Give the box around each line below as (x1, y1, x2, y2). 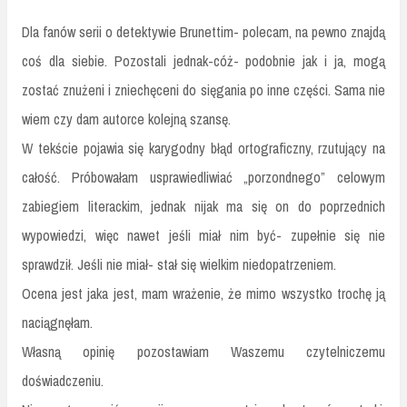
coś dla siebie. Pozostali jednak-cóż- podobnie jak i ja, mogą (22, 51, 385, 72)
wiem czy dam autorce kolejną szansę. (22, 109, 231, 130)
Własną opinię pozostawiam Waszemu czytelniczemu (22, 342, 385, 362)
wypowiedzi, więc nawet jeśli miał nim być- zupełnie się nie (22, 225, 385, 246)
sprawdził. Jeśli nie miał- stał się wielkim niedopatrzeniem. (22, 254, 336, 275)
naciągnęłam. (22, 313, 93, 333)
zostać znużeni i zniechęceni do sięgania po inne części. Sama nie (22, 80, 385, 101)
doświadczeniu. (22, 371, 104, 392)
